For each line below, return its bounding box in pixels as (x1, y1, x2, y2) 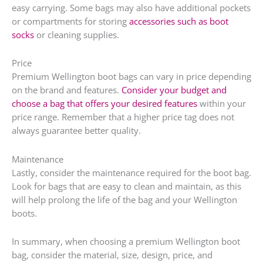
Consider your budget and (122, 84, 227, 96)
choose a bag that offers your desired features (12, 97, 197, 110)
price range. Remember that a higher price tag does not (12, 111, 234, 123)
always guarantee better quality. (12, 124, 141, 137)
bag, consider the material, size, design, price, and (12, 249, 213, 261)
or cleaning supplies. (34, 28, 119, 41)
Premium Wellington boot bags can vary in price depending (12, 70, 251, 83)
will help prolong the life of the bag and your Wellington (12, 193, 237, 205)
